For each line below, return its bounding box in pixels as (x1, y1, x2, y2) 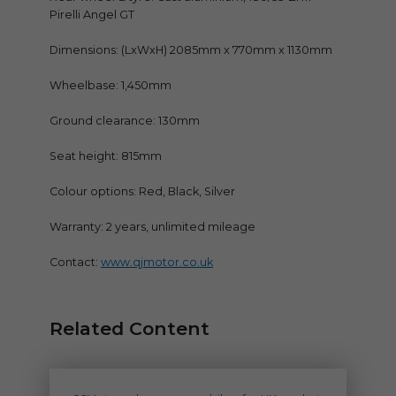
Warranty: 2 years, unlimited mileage (49, 220, 255, 234)
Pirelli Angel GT (49, 8, 134, 22)
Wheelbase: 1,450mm (49, 79, 171, 93)
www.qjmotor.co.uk (101, 255, 213, 270)
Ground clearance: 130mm (49, 114, 200, 128)
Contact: (49, 255, 101, 270)
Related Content (49, 317, 209, 340)
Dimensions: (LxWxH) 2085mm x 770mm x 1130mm (49, 43, 332, 57)
